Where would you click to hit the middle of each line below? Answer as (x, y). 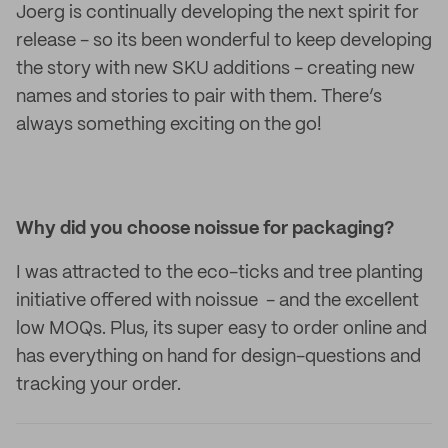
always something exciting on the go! (169, 125)
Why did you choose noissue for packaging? (205, 229)
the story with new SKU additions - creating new (215, 69)
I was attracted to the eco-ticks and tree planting (219, 273)
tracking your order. (98, 385)
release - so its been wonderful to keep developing (224, 41)
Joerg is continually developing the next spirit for (217, 13)
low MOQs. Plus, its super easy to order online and (221, 329)
